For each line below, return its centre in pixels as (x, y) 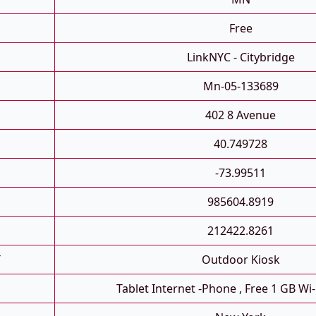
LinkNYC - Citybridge (241, 57)
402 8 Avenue (241, 115)
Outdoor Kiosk (241, 260)
